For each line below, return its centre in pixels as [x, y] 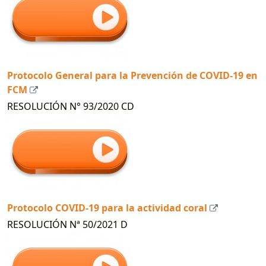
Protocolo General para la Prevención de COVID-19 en [132, 75]
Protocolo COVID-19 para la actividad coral [107, 208]
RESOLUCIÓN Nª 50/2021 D [67, 224]
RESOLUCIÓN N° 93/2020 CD [71, 106]
